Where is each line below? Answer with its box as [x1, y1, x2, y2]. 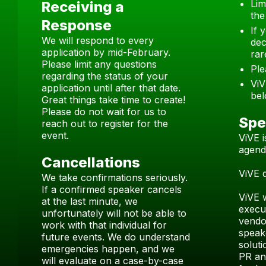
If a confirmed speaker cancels [42, 183, 182, 195]
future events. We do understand [42, 231, 190, 243]
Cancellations [42, 154, 140, 171]
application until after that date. [42, 82, 180, 94]
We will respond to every [42, 34, 154, 46]
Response [42, 17, 112, 34]
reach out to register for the [42, 118, 168, 129]
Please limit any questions [42, 58, 157, 70]
